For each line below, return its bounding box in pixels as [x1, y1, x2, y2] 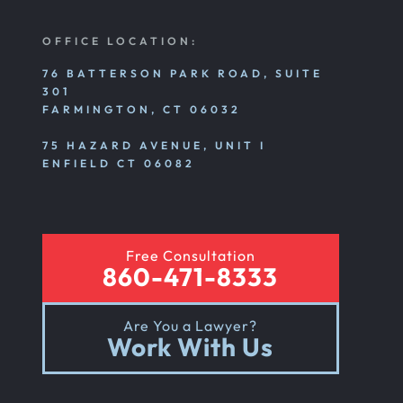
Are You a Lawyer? [123, 317, 258, 335]
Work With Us [107, 331, 274, 363]
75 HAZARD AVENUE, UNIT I [42, 139, 267, 152]
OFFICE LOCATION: [42, 34, 199, 48]
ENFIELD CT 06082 [42, 157, 196, 170]
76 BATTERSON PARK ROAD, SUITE [42, 67, 324, 80]
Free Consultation [125, 246, 255, 264]
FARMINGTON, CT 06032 [42, 103, 242, 116]
